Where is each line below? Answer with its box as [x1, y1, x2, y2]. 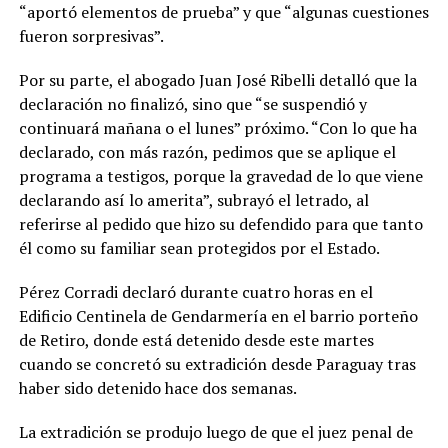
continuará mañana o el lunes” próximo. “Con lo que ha [18, 116, 417, 139]
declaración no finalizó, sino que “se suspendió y [18, 92, 367, 115]
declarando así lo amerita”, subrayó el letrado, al [18, 188, 369, 211]
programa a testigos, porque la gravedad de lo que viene [18, 164, 423, 187]
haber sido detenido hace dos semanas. [18, 376, 297, 399]
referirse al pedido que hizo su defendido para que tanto [18, 212, 423, 235]
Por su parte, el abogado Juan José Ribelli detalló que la [18, 68, 417, 91]
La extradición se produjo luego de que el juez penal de [18, 420, 413, 443]
